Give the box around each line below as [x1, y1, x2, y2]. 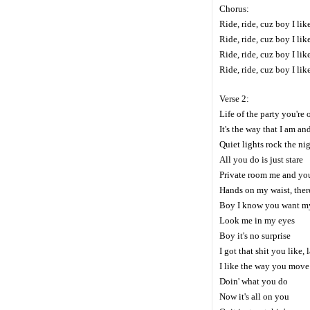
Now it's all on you [219, 291, 289, 302]
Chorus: [219, 3, 249, 15]
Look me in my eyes [219, 215, 295, 226]
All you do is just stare [219, 154, 303, 165]
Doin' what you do [219, 276, 288, 287]
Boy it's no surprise [219, 230, 291, 241]
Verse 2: [219, 93, 249, 104]
